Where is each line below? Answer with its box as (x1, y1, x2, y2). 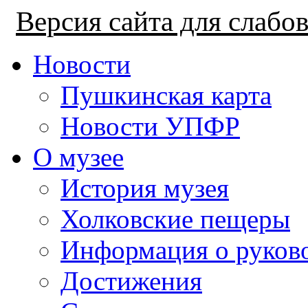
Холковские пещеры (60, 204, 290, 234)
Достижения (60, 266, 202, 296)
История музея (60, 173, 229, 203)
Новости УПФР (60, 111, 240, 141)
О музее (33, 142, 124, 172)
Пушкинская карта (60, 80, 272, 110)
